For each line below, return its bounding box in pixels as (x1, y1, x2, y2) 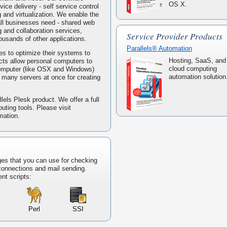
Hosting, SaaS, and (169, 57, 226, 65)
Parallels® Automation (127, 45, 192, 53)
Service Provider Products (127, 30, 222, 43)
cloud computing (169, 65, 217, 73)
